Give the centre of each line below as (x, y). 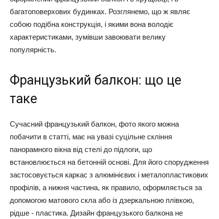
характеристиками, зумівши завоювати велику (88, 37)
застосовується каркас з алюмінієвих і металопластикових (109, 175)
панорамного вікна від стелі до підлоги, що (81, 149)
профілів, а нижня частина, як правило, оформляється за (106, 187)
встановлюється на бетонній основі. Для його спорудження (109, 162)
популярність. (33, 50)
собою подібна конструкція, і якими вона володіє (92, 24)
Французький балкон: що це (96, 80)
